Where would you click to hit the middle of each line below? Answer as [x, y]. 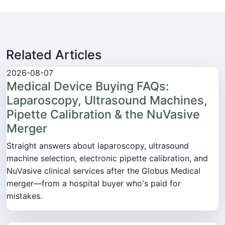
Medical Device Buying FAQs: [88, 86]
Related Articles [54, 54]
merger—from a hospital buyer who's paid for [94, 183]
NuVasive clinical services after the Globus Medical [103, 171]
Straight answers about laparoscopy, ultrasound [98, 145]
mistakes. [24, 196]
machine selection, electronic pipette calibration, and [107, 158]
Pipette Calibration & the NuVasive [103, 114]
